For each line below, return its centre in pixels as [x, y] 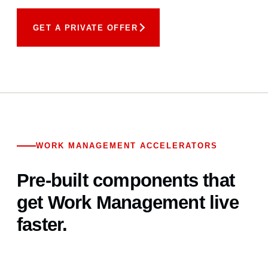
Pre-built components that [126, 180]
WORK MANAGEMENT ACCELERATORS [127, 146]
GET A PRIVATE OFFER [85, 28]
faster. [42, 225]
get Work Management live [128, 202]
